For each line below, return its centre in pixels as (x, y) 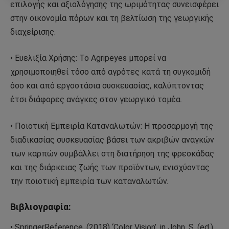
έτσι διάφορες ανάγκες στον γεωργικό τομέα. (96, 100)
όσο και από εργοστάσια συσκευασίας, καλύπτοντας (107, 86)
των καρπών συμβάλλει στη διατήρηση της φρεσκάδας (112, 153)
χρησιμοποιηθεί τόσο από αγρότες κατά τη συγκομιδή (110, 72)
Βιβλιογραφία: (41, 207)
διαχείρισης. (33, 32)
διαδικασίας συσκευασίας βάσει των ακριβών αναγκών (112, 140)
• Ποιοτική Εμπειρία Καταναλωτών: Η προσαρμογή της (112, 126)
